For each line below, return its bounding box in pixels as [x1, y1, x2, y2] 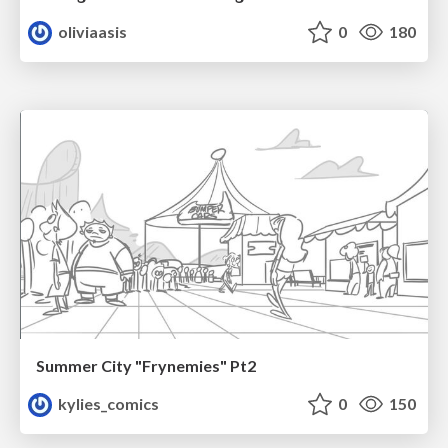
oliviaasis [55, 21, 128, 41]
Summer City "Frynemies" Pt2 [36, 356, 256, 376]
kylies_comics [55, 394, 160, 414]
